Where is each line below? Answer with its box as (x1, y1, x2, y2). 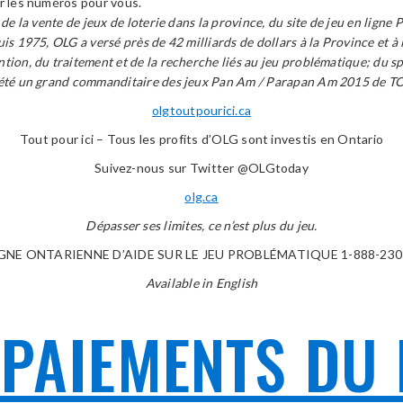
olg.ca (184, 189, 219, 204)
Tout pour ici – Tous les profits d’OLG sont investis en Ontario (19, 131, 384, 147)
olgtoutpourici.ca (151, 103, 252, 118)
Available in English (145, 275, 258, 291)
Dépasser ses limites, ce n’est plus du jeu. (85, 218, 318, 233)
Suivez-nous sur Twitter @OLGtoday (94, 160, 309, 175)
